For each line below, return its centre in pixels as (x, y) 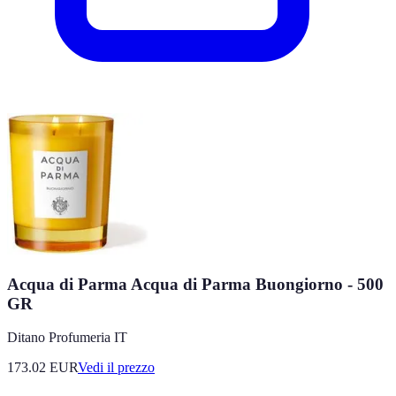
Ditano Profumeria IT (67, 338)
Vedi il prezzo (116, 368)
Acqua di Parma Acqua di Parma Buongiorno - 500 (195, 284)
